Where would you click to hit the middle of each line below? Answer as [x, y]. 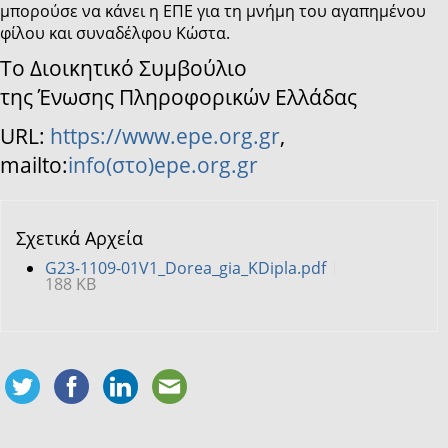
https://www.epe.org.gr [165, 135]
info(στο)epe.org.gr [163, 164]
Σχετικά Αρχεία [79, 237]
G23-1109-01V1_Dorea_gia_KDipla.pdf [185, 267]
